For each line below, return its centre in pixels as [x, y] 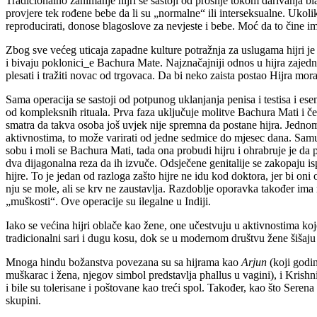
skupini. [23, 300]
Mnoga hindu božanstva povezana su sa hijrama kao [123, 262]
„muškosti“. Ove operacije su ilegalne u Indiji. [108, 201]
